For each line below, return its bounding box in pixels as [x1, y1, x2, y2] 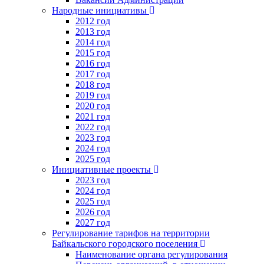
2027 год [75, 217, 110, 227]
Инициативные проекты [52, 164, 151, 174]
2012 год [75, 15, 110, 26]
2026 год [75, 206, 110, 217]
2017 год [75, 68, 110, 79]
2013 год [75, 26, 110, 37]
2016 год [75, 58, 110, 68]
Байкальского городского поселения [52, 238, 197, 249]
